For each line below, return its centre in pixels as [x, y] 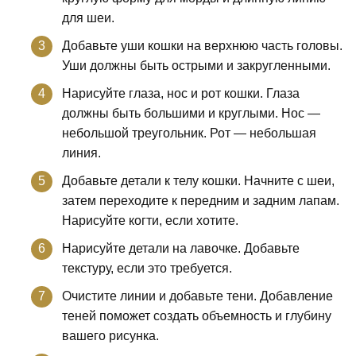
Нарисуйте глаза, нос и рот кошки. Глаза [181, 93]
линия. [81, 153]
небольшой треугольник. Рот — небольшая [189, 133]
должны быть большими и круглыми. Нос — [191, 113]
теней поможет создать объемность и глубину [197, 315]
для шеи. [88, 17]
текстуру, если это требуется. [147, 268]
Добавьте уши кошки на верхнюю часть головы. [202, 45]
